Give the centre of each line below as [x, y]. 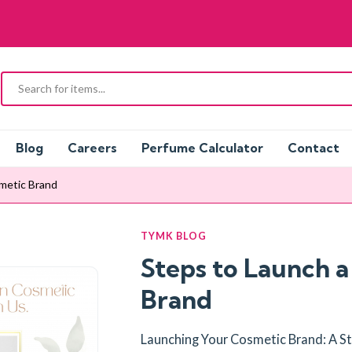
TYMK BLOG [173, 236]
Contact [313, 148]
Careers [92, 148]
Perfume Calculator [202, 148]
